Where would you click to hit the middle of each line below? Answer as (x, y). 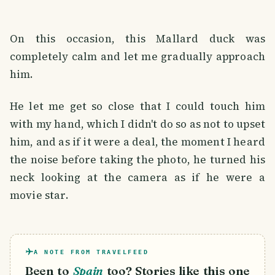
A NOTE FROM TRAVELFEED (91, 252)
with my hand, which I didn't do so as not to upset (137, 124)
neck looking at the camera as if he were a (137, 177)
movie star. (39, 195)
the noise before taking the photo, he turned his (137, 159)
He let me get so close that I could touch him (137, 106)
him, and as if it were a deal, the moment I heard (137, 141)
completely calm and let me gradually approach (137, 57)
